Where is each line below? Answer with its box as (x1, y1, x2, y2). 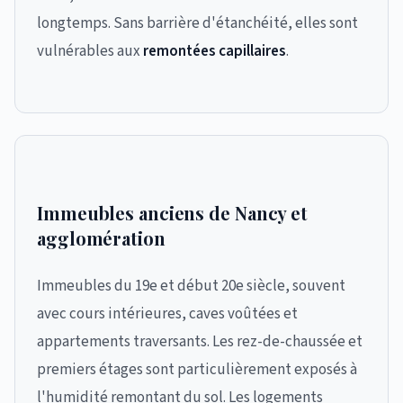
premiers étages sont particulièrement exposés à (37, 359, 357, 381)
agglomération (37, 226, 166, 250)
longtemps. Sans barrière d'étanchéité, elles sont (37, 13, 358, 34)
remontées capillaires (143, 40, 286, 62)
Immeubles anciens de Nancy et (37, 201, 309, 225)
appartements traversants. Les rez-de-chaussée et (37, 331, 363, 353)
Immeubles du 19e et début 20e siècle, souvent (37, 275, 345, 297)
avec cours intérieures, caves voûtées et (37, 303, 298, 325)
